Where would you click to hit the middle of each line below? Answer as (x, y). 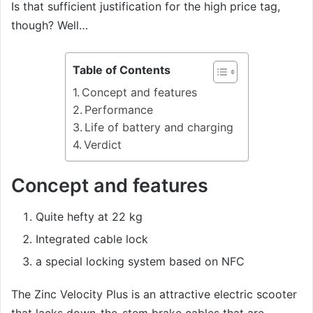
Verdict (102, 144)
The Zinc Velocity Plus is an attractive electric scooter (154, 294)
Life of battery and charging (159, 127)
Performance (118, 109)
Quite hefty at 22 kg (89, 217)
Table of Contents (121, 70)
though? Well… (50, 25)
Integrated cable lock (92, 239)
